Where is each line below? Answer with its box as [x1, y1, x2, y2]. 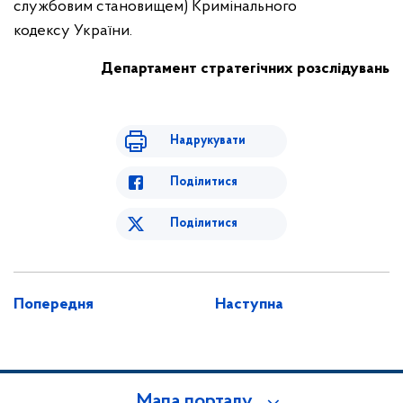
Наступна [215, 295, 283, 313]
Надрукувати [170, 133, 246, 148]
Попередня [13, 295, 94, 313]
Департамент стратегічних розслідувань [101, 59, 390, 77]
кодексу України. [13, 22, 132, 40]
